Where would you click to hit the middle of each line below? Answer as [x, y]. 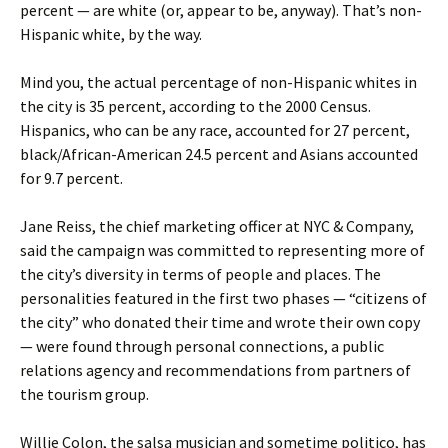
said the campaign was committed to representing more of [222, 250]
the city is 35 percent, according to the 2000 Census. [195, 106]
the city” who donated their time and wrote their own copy [220, 322]
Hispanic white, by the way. [111, 34]
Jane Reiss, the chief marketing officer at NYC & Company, [217, 226]
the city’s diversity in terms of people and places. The [200, 274]
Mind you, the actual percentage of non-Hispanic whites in [218, 82]
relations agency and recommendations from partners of [215, 370]
